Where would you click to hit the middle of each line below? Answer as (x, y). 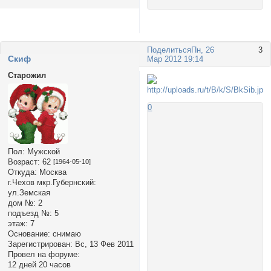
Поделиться (169, 50)
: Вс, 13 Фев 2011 (102, 244)
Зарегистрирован (39, 244)
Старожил (27, 75)
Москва (51, 172)
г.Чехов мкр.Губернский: (52, 182)
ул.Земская (29, 192)
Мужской (42, 151)
